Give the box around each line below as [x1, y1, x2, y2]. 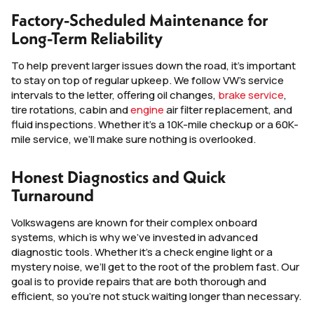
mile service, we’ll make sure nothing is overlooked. [11, 132, 256, 147]
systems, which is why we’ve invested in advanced [11, 230, 258, 245]
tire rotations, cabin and [11, 102, 130, 118]
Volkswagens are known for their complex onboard [11, 215, 257, 231]
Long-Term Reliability [11, 27, 163, 49]
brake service [218, 88, 284, 103]
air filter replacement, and [164, 102, 292, 118]
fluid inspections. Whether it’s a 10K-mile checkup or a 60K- [11, 117, 299, 132]
